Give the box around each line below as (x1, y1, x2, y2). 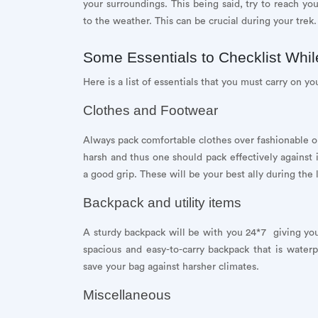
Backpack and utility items (83, 194, 241, 210)
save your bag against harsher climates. (83, 261, 259, 272)
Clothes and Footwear (83, 102, 218, 118)
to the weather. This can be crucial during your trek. (83, 16, 317, 26)
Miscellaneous (83, 287, 171, 302)
